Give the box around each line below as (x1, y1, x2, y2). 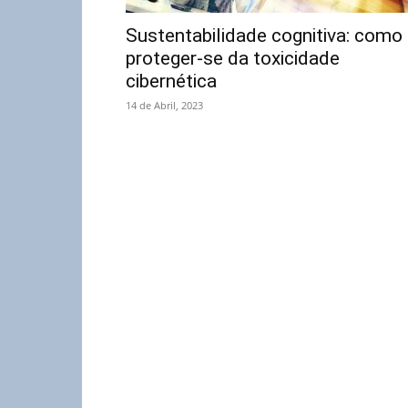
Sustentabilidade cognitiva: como (126, 25, 403, 46)
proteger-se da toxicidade (126, 47, 340, 69)
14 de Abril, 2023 (126, 98, 203, 112)
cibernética (126, 70, 217, 92)
